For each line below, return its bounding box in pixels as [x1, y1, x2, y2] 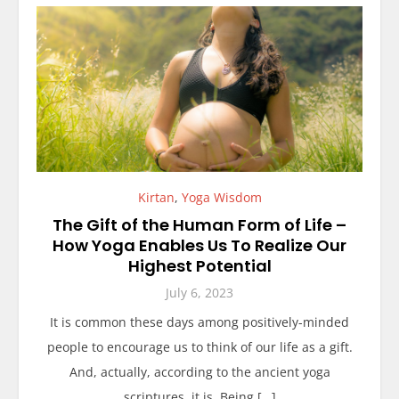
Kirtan [137, 188, 175, 206]
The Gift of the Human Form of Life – [53, 213, 346, 236]
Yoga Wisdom [181, 188, 262, 206]
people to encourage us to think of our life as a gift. [46, 338, 353, 355]
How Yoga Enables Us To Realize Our [53, 233, 346, 256]
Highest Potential [127, 254, 272, 277]
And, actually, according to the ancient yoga [69, 362, 330, 380]
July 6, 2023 [166, 283, 233, 301]
